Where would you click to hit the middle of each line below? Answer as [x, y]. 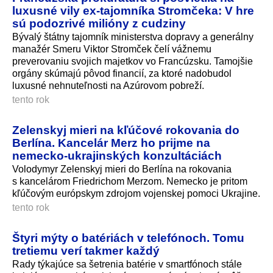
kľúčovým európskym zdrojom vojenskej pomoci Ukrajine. [136, 193]
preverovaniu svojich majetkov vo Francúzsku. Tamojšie [133, 61]
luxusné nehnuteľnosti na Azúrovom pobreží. [108, 85]
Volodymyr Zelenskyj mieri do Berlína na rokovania [122, 169]
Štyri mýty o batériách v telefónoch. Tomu [128, 237]
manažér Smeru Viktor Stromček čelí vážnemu [112, 49]
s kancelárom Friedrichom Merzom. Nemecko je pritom [130, 181]
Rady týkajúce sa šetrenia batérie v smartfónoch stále [127, 264]
